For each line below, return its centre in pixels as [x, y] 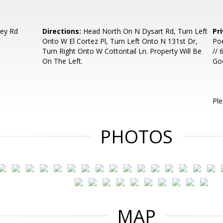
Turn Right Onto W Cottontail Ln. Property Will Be [122, 51]
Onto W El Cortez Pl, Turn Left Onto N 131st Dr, [120, 41]
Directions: [62, 31]
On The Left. [63, 61]
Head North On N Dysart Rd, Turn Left [145, 31]
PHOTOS [136, 137]
